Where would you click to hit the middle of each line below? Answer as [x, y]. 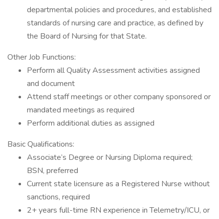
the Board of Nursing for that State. [87, 36]
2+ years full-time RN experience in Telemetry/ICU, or [118, 210]
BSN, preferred [53, 171]
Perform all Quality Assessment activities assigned [113, 70]
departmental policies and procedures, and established [119, 10]
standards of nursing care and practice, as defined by [115, 23]
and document [51, 84]
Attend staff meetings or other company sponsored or [119, 97]
